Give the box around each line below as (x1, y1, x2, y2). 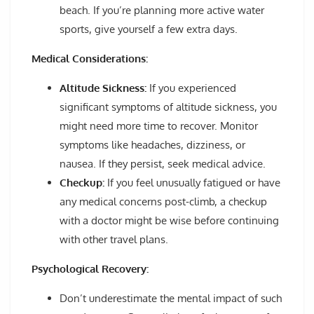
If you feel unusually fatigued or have (104, 175, 280, 189)
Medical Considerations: (32, 51, 148, 65)
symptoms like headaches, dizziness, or (60, 137, 245, 151)
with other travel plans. (60, 232, 168, 246)
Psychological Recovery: (32, 261, 149, 275)
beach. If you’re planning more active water (60, 3, 264, 17)
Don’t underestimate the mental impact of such (60, 291, 282, 305)
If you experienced (146, 81, 236, 95)
